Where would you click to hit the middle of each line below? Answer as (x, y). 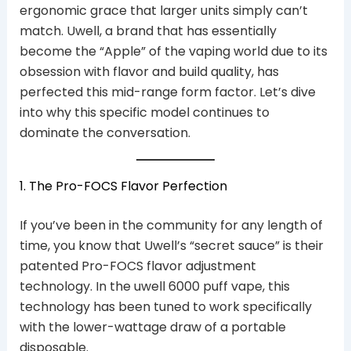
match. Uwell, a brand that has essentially (148, 31)
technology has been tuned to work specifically (165, 307)
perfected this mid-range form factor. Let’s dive (167, 92)
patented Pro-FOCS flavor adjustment (138, 266)
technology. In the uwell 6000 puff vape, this (154, 286)
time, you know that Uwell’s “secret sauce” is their (171, 246)
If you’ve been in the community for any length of (171, 225)
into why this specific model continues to (144, 112)
